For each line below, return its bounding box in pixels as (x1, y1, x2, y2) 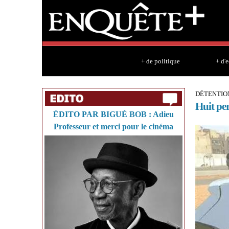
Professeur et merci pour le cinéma (54, 122, 173, 131)
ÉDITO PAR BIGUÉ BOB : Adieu (53, 110, 174, 119)
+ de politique (141, 57, 180, 65)
